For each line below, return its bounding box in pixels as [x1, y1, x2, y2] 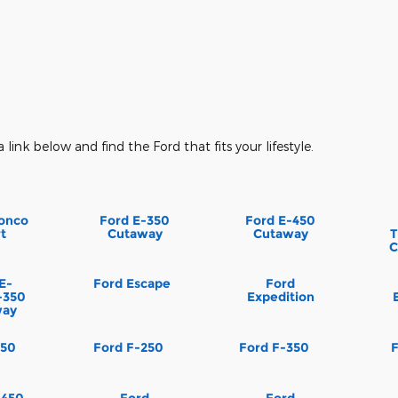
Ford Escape [92, 275, 171, 292]
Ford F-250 [92, 339, 163, 356]
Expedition [246, 289, 314, 306]
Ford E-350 [99, 211, 171, 228]
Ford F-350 [238, 339, 309, 356]
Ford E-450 [245, 211, 316, 228]
